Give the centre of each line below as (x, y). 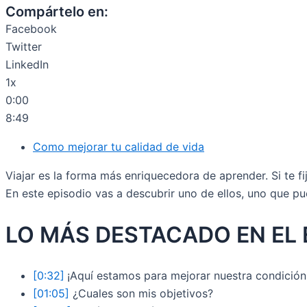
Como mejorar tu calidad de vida (119, 147)
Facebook (31, 29)
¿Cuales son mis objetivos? (141, 294)
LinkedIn (27, 64)
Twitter (24, 47)
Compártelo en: (57, 12)
